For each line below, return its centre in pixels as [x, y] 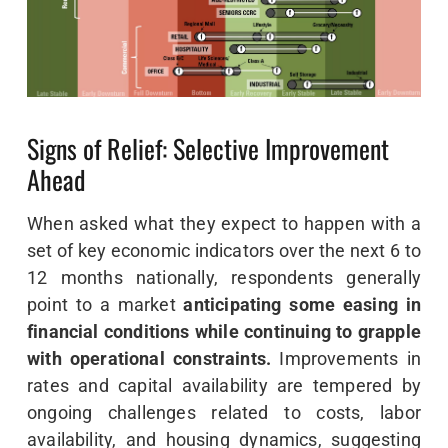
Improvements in [346, 359]
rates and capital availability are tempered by [224, 386]
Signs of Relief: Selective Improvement [208, 148]
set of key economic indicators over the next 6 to [224, 251]
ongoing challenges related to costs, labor [224, 413]
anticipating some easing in [302, 305]
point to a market [105, 305]
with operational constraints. [149, 359]
